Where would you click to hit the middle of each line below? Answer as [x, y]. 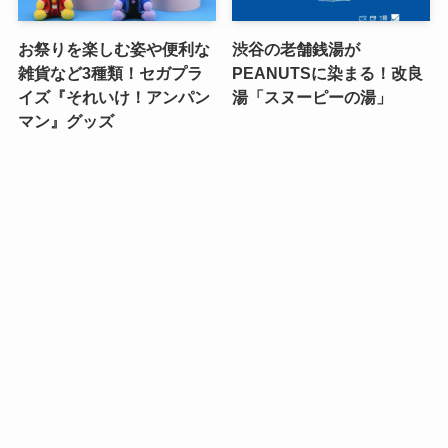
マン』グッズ [65, 121]
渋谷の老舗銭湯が [296, 49]
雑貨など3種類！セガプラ [110, 73]
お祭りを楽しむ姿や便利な [113, 49]
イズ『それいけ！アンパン [113, 97]
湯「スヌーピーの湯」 [312, 97]
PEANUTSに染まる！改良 [328, 73]
